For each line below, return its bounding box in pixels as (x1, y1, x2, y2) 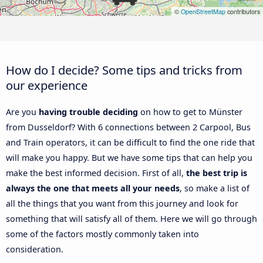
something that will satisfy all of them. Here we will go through (6, 213, 257, 225)
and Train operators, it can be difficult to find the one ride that (6, 137, 255, 149)
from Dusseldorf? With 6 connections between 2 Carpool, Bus (6, 122, 251, 133)
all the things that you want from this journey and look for (6, 198, 238, 210)
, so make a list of (180, 183, 249, 194)
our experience (6, 77, 87, 94)
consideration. (6, 244, 63, 255)
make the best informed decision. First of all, (6, 167, 186, 179)
